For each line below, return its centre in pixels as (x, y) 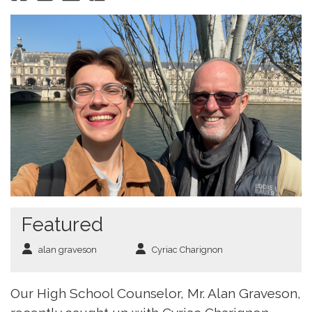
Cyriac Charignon (187, 250)
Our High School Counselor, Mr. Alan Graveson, (156, 294)
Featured (62, 225)
